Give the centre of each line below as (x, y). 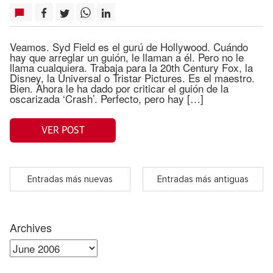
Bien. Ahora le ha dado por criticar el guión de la (119, 88)
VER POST (63, 130)
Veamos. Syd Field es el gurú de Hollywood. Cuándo (129, 47)
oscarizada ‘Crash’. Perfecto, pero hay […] (107, 98)
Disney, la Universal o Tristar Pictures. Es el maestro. (132, 78)
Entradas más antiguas (203, 179)
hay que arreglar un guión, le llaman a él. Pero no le (127, 57)
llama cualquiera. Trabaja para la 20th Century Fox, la (131, 67)
